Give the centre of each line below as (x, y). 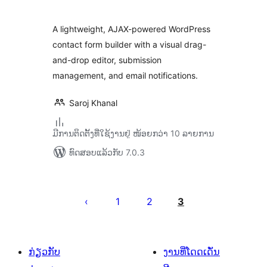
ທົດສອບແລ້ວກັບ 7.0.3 (107, 152)
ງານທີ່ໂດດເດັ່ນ (192, 252)
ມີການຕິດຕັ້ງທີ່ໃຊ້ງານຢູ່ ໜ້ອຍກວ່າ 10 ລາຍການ (133, 133)
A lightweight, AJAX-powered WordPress (131, 29)
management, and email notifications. (125, 75)
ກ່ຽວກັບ (44, 252)
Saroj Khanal (93, 103)
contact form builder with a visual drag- (129, 44)
